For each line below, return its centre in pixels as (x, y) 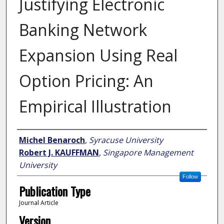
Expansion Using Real (98, 55)
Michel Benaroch (52, 140)
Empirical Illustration (95, 106)
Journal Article (38, 203)
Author (31, 139)
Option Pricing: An (86, 81)
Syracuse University (126, 140)
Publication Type (54, 191)
